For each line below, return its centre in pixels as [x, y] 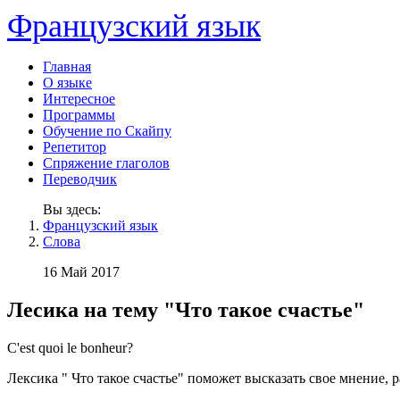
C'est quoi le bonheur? [70, 347]
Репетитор [75, 147]
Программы [79, 115]
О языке [67, 83]
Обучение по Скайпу [107, 131]
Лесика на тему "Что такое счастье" [186, 309]
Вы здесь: [75, 209]
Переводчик [80, 179]
